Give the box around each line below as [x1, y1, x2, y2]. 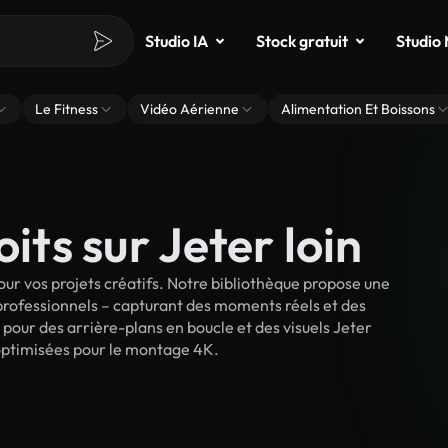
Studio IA [145, 31, 208, 51]
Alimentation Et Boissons [281, 100, 435, 118]
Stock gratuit [256, 31, 348, 51]
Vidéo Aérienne [140, 100, 239, 118]
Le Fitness [35, 100, 98, 118]
